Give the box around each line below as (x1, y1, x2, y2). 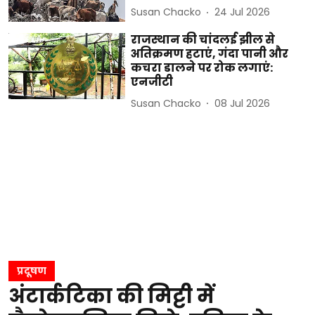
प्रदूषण (17, 264, 46, 278)
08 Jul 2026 (214, 96, 271, 110)
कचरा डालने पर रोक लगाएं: (131, 60, 274, 77)
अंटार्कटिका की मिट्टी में (8, 283, 214, 311)
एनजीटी (131, 74, 174, 91)
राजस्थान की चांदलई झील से (131, 32, 276, 49)
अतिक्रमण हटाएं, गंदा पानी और (131, 46, 289, 63)
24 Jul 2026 (214, 5, 271, 20)
